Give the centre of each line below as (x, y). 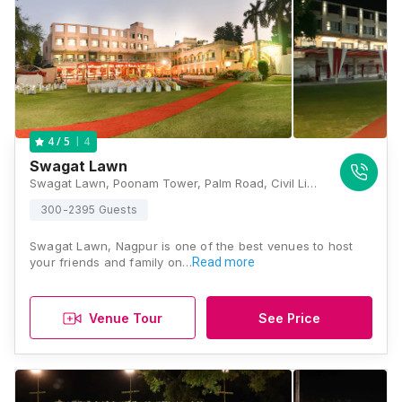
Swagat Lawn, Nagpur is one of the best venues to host (192, 246)
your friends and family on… (111, 262)
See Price (289, 318)
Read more (224, 262)
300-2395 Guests (89, 210)
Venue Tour (126, 318)
